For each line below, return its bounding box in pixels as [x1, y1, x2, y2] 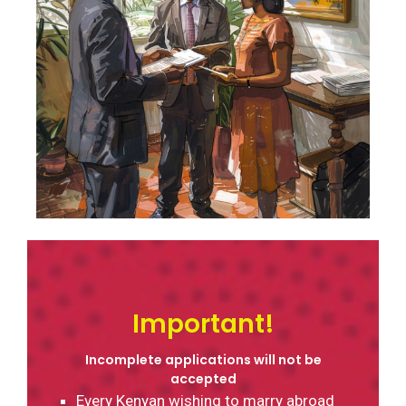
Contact [14, 18, 68, 36]
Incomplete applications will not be [84, 351, 322, 370]
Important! [131, 306, 275, 343]
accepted [169, 370, 237, 389]
